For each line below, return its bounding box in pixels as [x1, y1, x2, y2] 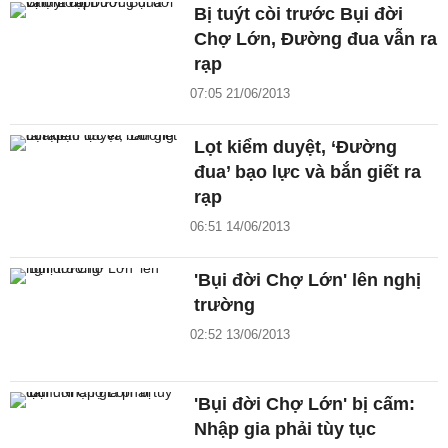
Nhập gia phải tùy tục [194, 418, 377, 439]
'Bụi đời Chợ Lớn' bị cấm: [194, 393, 416, 414]
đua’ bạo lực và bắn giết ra [194, 161, 422, 182]
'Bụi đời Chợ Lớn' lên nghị [194, 269, 422, 290]
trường [194, 294, 256, 315]
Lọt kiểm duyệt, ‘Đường [194, 136, 398, 157]
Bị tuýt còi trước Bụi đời [194, 3, 404, 24]
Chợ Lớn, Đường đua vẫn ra [194, 28, 438, 49]
